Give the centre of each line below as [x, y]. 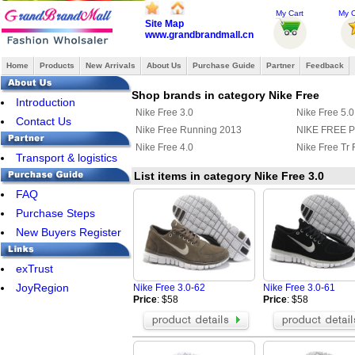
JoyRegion [42, 288]
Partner [281, 65]
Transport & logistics [67, 158]
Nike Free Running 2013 [189, 130]
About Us [164, 65]
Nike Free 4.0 [164, 147]
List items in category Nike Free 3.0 [229, 176]
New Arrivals [111, 65]
